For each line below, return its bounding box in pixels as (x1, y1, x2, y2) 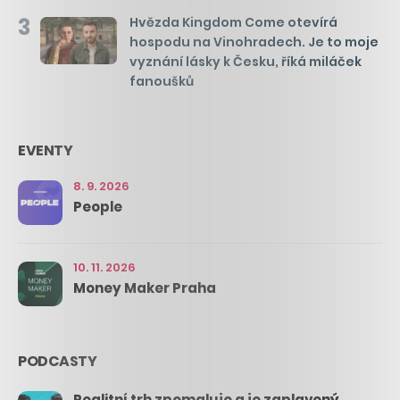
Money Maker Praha (73, 278, 216, 297)
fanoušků (129, 71, 194, 90)
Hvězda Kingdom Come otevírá (129, 12, 337, 31)
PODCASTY (18, 350, 96, 371)
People (73, 196, 122, 216)
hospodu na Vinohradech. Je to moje (129, 32, 379, 51)
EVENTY (18, 139, 72, 161)
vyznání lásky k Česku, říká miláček (129, 52, 362, 71)
